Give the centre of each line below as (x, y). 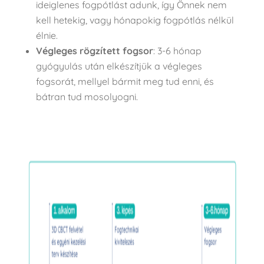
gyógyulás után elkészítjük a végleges (119, 66)
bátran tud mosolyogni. (87, 96)
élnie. (47, 35)
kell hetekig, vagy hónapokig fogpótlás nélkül (135, 20)
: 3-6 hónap (177, 50)
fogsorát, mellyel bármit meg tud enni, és (125, 81)
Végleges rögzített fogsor (94, 50)
